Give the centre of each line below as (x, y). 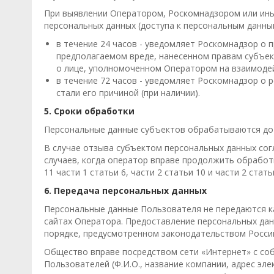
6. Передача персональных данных (125, 191)
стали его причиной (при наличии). (128, 93)
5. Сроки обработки (89, 111)
